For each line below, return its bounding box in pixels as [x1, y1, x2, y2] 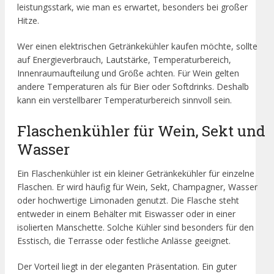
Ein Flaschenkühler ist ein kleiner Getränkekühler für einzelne [17, 168, 254, 180]
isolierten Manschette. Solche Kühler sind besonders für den [17, 221, 254, 234]
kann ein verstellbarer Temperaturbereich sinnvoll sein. [17, 94, 232, 106]
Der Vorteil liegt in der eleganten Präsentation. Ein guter [17, 261, 237, 273]
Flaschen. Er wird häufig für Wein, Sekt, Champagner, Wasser [17, 181, 257, 193]
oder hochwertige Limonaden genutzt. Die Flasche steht [17, 194, 239, 207]
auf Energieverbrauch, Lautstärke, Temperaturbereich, [17, 53, 231, 65]
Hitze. [17, 14, 39, 26]
